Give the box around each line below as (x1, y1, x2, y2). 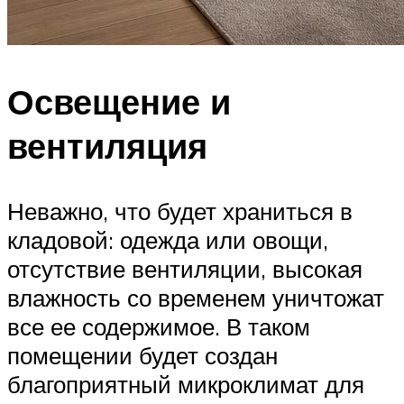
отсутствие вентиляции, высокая (7, 253, 363, 283)
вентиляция (7, 124, 207, 168)
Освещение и (7, 79, 231, 124)
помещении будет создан (7, 340, 278, 370)
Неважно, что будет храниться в (7, 196, 353, 225)
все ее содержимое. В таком (7, 311, 310, 341)
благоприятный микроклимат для (7, 369, 364, 399)
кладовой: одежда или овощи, (7, 225, 328, 254)
